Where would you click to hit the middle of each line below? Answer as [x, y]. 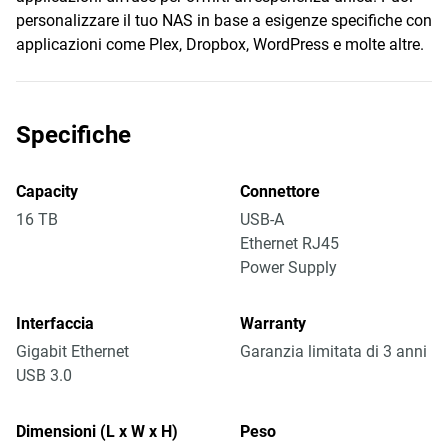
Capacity [47, 191]
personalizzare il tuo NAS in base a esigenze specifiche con [224, 20]
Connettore [280, 191]
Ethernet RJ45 [289, 243]
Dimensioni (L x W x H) [97, 431]
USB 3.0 [44, 375]
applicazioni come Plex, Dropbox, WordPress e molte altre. [220, 44]
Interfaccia [55, 323]
